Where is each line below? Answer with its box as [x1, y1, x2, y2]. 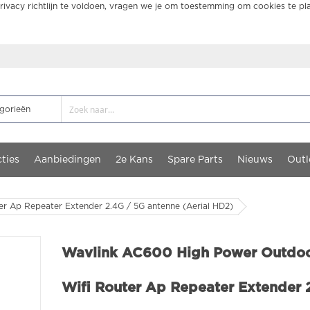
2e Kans [116, 155, 153, 165]
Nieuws [237, 155, 273, 165]
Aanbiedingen [34, 155, 101, 165]
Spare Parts [167, 155, 223, 165]
